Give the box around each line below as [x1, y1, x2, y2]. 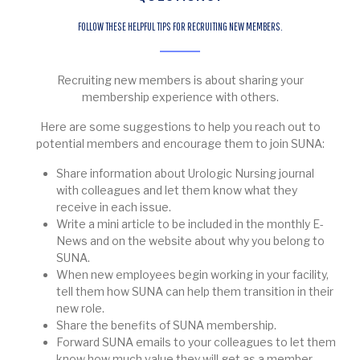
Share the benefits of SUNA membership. [56, 318, 276, 333]
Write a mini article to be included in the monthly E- [56, 217, 324, 231]
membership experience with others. [81, 90, 279, 104]
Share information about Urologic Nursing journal [56, 166, 314, 181]
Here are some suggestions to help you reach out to [39, 120, 321, 134]
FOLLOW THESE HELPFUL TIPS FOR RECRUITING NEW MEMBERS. [77, 20, 283, 34]
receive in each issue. [56, 200, 171, 215]
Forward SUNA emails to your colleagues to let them [56, 335, 336, 350]
